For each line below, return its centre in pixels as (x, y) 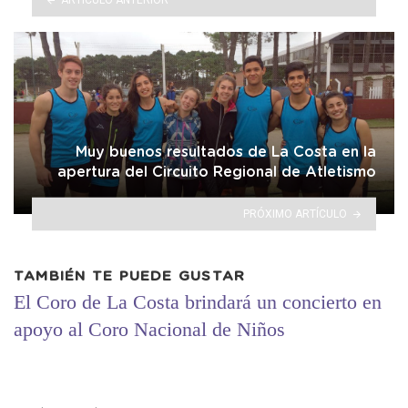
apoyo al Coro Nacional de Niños (149, 330)
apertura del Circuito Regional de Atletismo (217, 172)
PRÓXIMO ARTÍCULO (296, 214)
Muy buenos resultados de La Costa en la (226, 152)
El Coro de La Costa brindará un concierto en (198, 302)
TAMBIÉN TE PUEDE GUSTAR (130, 276)
